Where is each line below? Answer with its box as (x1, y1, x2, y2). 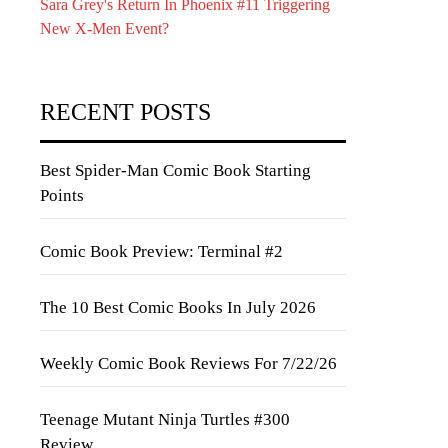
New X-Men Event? (40, 20, 169, 37)
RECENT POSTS (40, 99, 211, 125)
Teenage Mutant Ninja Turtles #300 (40, 410, 290, 429)
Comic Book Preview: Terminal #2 (40, 242, 283, 261)
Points (40, 186, 84, 205)
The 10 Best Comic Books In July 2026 (40, 298, 316, 317)
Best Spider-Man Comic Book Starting (40, 161, 311, 180)
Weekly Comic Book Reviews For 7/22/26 (40, 354, 337, 373)
